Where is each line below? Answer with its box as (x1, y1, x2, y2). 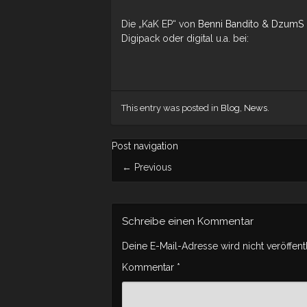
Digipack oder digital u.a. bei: (121, 33, 249, 44)
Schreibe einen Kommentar (122, 215, 254, 228)
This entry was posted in (121, 103, 221, 113)
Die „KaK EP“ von (121, 19, 198, 29)
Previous (132, 162, 172, 173)
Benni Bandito (198, 19, 259, 29)
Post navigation (112, 140, 178, 151)
